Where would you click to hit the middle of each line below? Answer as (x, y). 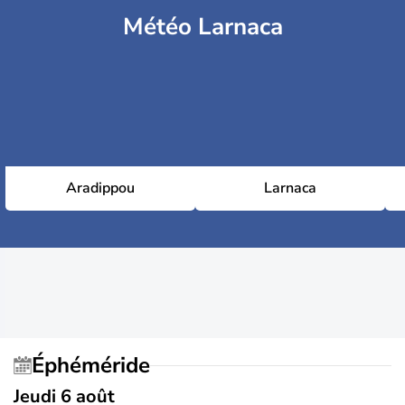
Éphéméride (97, 365)
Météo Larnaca (202, 27)
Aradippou (100, 188)
